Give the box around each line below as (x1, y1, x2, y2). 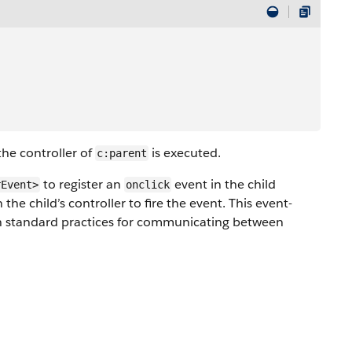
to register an (40, 176, 124, 192)
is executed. (148, 145, 221, 161)
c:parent (97, 147, 147, 159)
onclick (126, 178, 170, 191)
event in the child (171, 176, 276, 192)
